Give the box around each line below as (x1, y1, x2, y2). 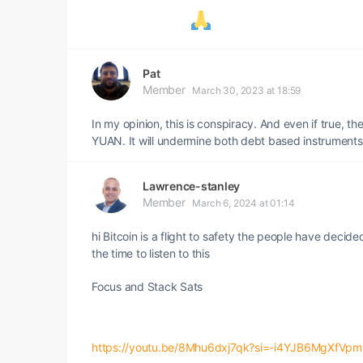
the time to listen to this (92, 246, 210, 260)
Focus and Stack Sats (92, 280, 203, 293)
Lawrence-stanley (143, 179, 241, 193)
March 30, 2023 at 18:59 (192, 84, 301, 96)
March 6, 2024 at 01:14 (192, 197, 295, 209)
